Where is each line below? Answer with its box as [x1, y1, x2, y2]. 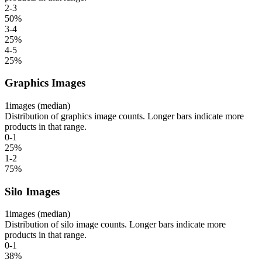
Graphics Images [5, 77, 85, 89]
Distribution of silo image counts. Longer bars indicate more [5, 219, 226, 230]
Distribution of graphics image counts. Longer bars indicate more [5, 111, 244, 122]
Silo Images [5, 185, 60, 198]
